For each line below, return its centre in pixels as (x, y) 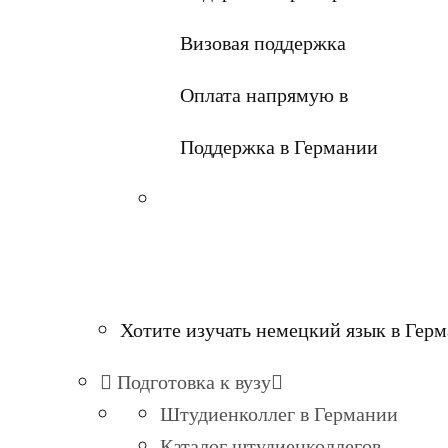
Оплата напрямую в (264, 94)
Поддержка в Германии (279, 146)
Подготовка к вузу (191, 382)
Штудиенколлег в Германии (279, 414)
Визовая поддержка (263, 42)
